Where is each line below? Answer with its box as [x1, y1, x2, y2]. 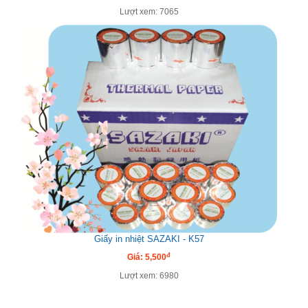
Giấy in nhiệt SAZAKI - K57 [93, 234, 204, 245]
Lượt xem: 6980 [119, 271, 179, 281]
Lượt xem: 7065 [119, 7, 179, 17]
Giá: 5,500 [127, 252, 166, 263]
